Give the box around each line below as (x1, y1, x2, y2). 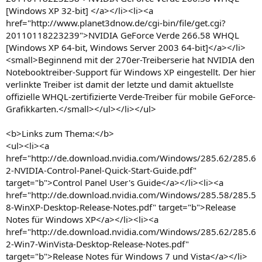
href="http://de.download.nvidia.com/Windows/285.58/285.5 (6, 188, 256, 201)
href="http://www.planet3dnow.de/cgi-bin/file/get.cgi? (6, 16, 226, 29)
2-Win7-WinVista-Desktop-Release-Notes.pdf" (6, 237, 189, 250)
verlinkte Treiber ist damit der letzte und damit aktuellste (6, 78, 233, 90)
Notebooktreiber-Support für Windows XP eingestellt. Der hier (6, 65, 256, 78)
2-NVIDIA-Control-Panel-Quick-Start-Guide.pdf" (6, 164, 196, 176)
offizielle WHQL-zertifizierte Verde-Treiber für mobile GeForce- (6, 90, 256, 102)
